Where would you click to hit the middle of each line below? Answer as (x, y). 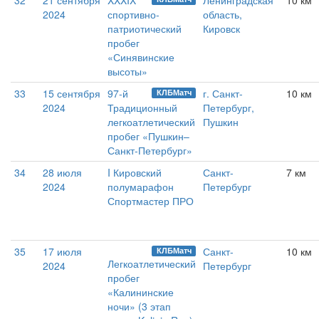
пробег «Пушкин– (148, 136)
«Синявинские (141, 57)
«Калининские (141, 292)
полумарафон (141, 187)
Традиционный (142, 108)
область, (223, 15)
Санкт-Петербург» (150, 151)
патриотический (145, 29)
